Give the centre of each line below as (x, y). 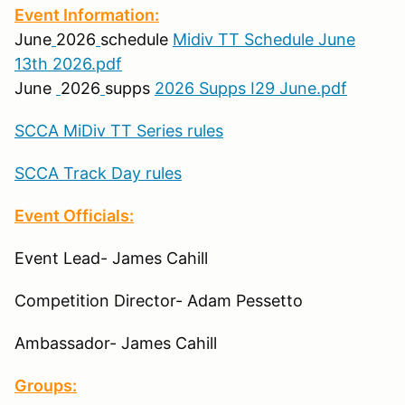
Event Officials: (74, 215)
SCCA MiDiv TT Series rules (119, 130)
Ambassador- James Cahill (116, 343)
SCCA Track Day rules (98, 173)
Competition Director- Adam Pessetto (159, 300)
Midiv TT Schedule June (264, 39)
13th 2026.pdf (68, 63)
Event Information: (87, 14)
